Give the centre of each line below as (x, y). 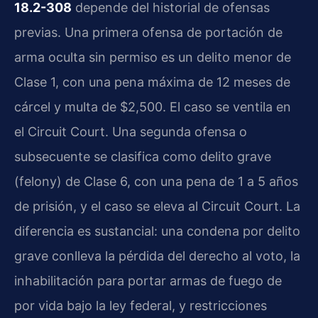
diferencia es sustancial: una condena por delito (157, 231)
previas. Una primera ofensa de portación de (148, 32)
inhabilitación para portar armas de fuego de (148, 280)
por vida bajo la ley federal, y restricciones (141, 305)
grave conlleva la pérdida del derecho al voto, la (157, 256)
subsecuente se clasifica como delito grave (143, 156)
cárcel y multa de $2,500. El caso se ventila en (153, 106)
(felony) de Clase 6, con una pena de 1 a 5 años (156, 181)
